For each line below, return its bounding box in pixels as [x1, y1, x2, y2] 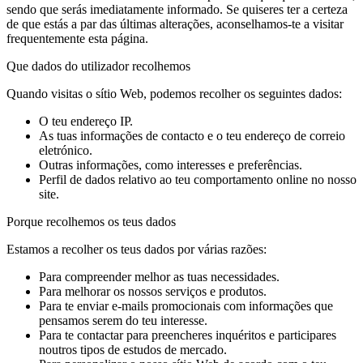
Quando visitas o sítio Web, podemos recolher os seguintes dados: [6, 86, 342, 100]
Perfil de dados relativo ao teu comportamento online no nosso [39, 172, 357, 186]
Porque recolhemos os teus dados [6, 214, 176, 228]
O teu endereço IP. [39, 113, 133, 128]
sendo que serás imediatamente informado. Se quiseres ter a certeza [6, 2, 348, 16]
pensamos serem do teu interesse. [39, 313, 207, 327]
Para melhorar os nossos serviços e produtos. [39, 284, 267, 298]
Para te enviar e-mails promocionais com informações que [39, 298, 333, 313]
